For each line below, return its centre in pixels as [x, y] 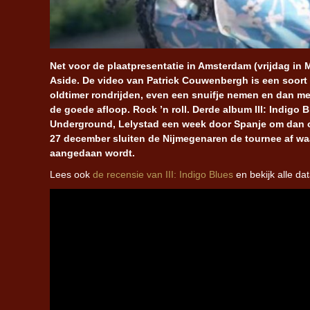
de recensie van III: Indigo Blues [163, 174]
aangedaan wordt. [92, 153]
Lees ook [71, 174]
